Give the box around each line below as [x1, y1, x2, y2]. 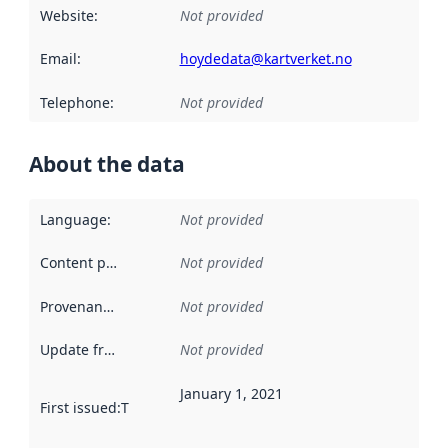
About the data [29, 150, 185, 179]
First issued [39, 397, 117, 417]
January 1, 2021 [179, 383, 283, 403]
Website [39, 5, 94, 25]
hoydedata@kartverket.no [179, 49, 352, 69]
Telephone [39, 92, 110, 112]
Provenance [102, 296, 114, 316]
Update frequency [103, 340, 115, 360]
